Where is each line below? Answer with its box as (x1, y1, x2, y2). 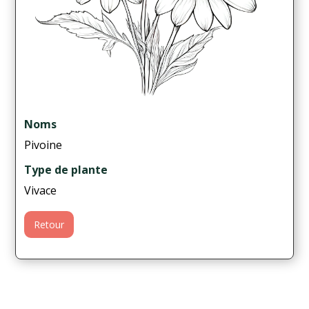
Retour (34, 217, 65, 231)
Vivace (24, 182, 57, 198)
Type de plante (24, 161, 108, 177)
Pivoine (24, 137, 63, 152)
